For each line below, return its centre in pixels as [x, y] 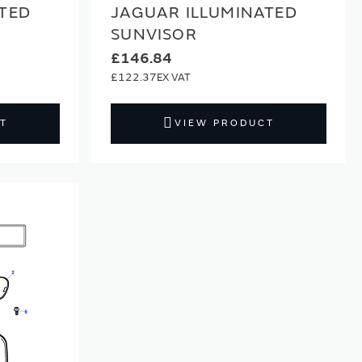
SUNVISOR [154, 35]
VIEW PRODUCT [224, 124]
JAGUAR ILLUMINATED [204, 13]
